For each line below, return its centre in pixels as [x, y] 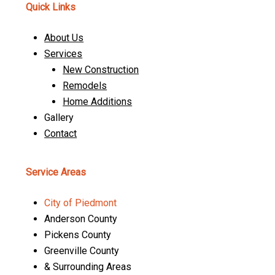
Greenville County [82, 250]
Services [64, 54]
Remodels [85, 86]
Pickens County [78, 234]
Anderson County [81, 219]
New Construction [101, 70]
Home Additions [98, 102]
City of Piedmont [81, 203]
